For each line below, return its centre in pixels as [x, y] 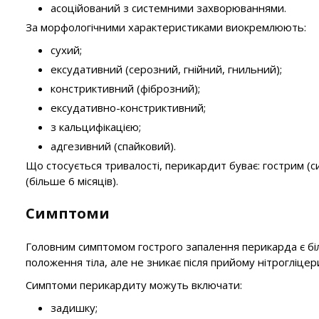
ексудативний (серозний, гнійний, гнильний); [166, 69]
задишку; [74, 308]
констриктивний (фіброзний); [125, 88]
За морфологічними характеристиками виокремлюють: [166, 27]
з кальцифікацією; [96, 127]
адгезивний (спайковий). [113, 146]
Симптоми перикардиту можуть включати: [134, 285]
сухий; [66, 50]
